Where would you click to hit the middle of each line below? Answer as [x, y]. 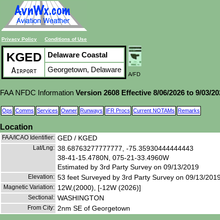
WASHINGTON [81, 198]
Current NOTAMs [154, 110]
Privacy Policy [19, 39]
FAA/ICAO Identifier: [28, 137]
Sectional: [41, 197]
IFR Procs [118, 110]
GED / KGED [77, 138]
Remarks [189, 110]
